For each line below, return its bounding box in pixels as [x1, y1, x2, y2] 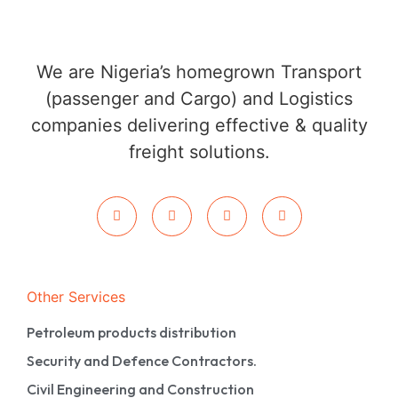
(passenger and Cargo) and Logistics [45, 88, 353, 110]
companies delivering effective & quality [30, 115, 368, 137]
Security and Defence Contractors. [27, 351, 257, 370]
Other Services [27, 287, 125, 306]
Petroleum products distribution [27, 322, 236, 341]
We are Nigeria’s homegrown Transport [36, 61, 362, 84]
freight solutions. [128, 141, 270, 163]
